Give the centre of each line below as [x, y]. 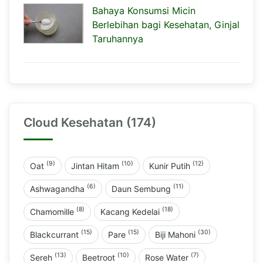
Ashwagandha [58, 188]
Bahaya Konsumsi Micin [144, 10]
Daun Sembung [142, 188]
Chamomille [53, 211]
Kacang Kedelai [131, 211]
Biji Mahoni [176, 234]
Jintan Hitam [96, 166]
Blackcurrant [55, 234]
